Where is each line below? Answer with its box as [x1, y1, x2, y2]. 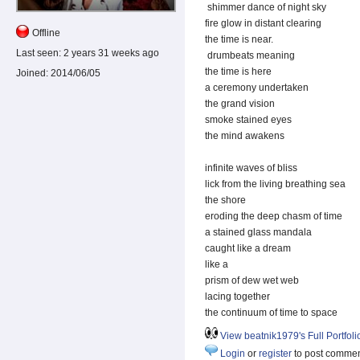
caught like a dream [205, 243, 291, 255]
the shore [205, 194, 248, 207]
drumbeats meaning [205, 50, 295, 62]
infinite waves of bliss [205, 162, 300, 174]
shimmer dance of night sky [205, 2, 329, 14]
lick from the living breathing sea [205, 178, 346, 190]
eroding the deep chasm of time [205, 211, 342, 223]
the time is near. [205, 34, 273, 46]
